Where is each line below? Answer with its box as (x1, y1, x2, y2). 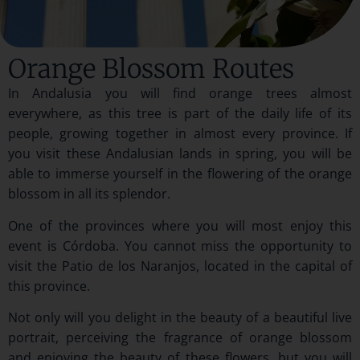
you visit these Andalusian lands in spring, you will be (8, 145, 352, 163)
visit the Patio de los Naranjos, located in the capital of (8, 256, 352, 275)
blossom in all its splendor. (8, 185, 170, 203)
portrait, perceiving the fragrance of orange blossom (8, 329, 352, 347)
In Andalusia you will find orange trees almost (8, 84, 352, 103)
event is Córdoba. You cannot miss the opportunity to (8, 236, 352, 255)
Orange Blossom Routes (8, 53, 294, 86)
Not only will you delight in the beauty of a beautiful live (8, 309, 352, 327)
